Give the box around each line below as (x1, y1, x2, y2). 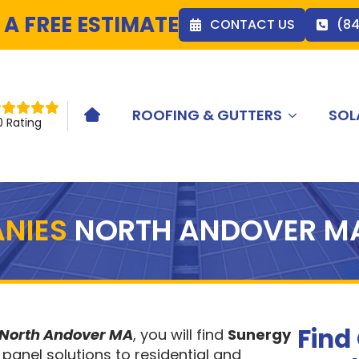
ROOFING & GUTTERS (132, 105, 283, 126)
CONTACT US (210, 15, 295, 34)
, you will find (132, 325, 228, 345)
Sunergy (227, 325, 291, 345)
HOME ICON (83, 111, 168, 131)
